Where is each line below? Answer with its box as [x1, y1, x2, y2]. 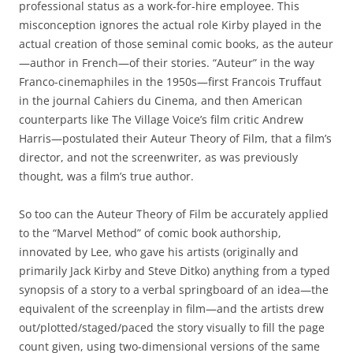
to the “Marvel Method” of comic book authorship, [19, 225, 281, 241]
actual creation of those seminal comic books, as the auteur [19, 36, 333, 52]
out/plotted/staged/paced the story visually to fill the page [19, 320, 325, 336]
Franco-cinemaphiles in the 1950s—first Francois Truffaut [19, 74, 321, 90]
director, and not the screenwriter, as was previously [19, 150, 298, 165]
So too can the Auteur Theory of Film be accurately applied [19, 206, 329, 222]
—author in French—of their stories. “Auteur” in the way [19, 55, 314, 71]
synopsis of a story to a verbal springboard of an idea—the [19, 282, 329, 298]
